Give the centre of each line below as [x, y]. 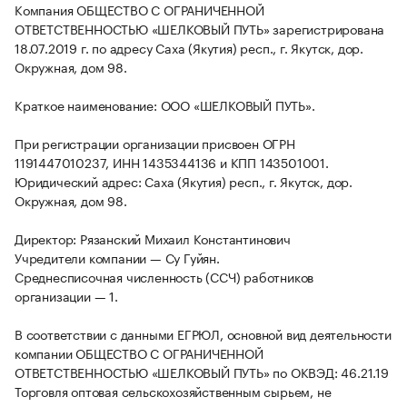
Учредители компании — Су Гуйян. [117, 258]
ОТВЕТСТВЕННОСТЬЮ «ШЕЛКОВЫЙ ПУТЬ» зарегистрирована [200, 29]
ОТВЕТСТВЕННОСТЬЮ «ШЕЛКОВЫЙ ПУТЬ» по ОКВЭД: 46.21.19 [202, 372]
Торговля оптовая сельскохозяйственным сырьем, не [173, 391]
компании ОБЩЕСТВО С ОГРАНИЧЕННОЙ [139, 353]
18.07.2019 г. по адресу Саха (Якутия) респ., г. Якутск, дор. [189, 48]
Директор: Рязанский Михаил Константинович [153, 238]
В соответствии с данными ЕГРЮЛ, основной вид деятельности [203, 334]
